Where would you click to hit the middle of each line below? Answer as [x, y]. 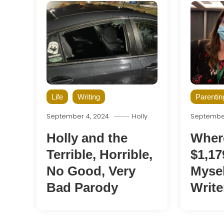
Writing [88, 96]
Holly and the [87, 138]
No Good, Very [91, 171]
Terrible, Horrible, [99, 154]
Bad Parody [82, 187]
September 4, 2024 [77, 116]
